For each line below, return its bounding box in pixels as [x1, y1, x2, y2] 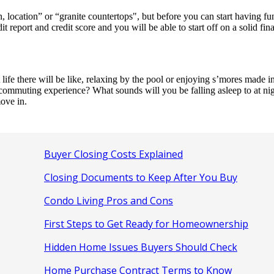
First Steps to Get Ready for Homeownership [44, 217, 248, 231]
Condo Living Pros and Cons [44, 193, 173, 207]
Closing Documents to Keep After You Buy [44, 170, 237, 184]
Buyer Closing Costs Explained [44, 147, 183, 161]
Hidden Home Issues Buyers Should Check [44, 240, 237, 254]
